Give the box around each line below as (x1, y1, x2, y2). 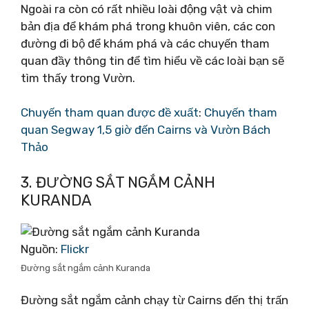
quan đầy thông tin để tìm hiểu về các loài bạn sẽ (21, 53, 284, 68)
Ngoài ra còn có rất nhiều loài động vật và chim (21, 1, 272, 16)
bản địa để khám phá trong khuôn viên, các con (21, 19, 275, 33)
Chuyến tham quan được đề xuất (21, 106, 199, 119)
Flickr (61, 241, 89, 256)
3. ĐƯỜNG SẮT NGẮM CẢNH (21, 172, 215, 192)
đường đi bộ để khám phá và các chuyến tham (21, 36, 270, 50)
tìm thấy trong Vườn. (21, 70, 135, 85)
